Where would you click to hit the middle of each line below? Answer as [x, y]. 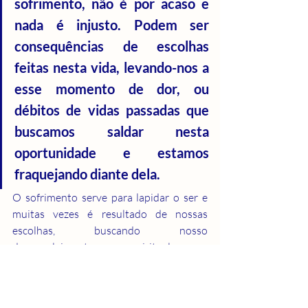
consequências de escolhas [112, 46]
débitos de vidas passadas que [112, 110]
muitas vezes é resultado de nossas [110, 213]
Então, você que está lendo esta [110, 296]
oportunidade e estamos [112, 152]
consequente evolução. [66, 263]
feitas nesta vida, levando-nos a [112, 67]
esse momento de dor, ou [112, 88]
